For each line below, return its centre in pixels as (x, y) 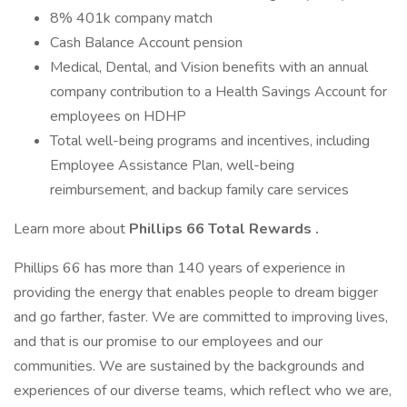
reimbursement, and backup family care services (199, 190)
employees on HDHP (118, 116)
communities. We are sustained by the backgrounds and (189, 366)
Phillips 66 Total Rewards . (224, 229)
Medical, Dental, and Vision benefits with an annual (209, 67)
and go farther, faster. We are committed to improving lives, (201, 317)
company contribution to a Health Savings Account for (218, 92)
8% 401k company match (131, 18)
